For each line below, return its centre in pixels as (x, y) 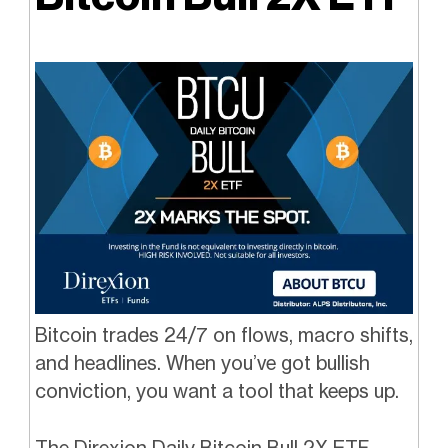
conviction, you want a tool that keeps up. (216, 391)
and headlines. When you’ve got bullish (202, 363)
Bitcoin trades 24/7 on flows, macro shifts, (223, 335)
